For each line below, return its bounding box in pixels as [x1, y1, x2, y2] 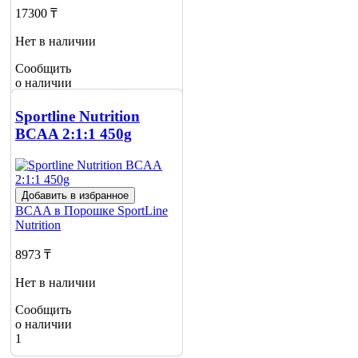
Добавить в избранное [22, 189, 129, 202]
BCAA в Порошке [15, 204, 117, 218]
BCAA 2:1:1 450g [15, 125, 132, 143]
